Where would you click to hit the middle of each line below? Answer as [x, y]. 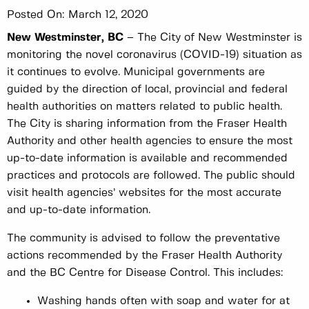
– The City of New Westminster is [213, 38]
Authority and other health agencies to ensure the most [150, 141]
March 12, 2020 [109, 15]
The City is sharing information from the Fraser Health [147, 124]
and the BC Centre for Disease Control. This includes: [145, 273]
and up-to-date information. [79, 210]
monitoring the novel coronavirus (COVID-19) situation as [154, 55]
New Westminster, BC [65, 38]
